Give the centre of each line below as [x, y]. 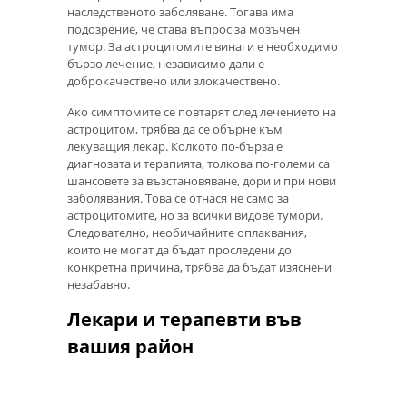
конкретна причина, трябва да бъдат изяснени [199, 268]
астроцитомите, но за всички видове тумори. [195, 216]
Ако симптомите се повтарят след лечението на [202, 112]
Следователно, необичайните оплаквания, [187, 233]
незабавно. [99, 285]
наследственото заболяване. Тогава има [180, 11]
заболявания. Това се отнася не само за [178, 199]
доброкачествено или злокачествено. [174, 80]
